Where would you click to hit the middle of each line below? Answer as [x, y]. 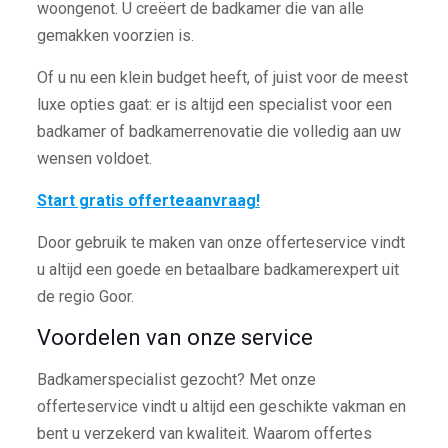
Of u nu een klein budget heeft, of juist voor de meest [222, 78]
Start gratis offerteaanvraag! [148, 201]
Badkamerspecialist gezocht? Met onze [176, 380]
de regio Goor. [85, 297]
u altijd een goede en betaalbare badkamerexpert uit [217, 270]
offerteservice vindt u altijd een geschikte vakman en [221, 407]
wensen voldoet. [94, 159]
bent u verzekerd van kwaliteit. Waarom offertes [204, 434]
